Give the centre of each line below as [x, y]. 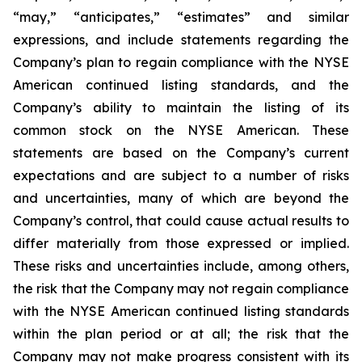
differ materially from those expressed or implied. [181, 243]
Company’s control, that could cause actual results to [181, 221]
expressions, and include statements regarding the [181, 40]
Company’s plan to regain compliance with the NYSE [181, 62]
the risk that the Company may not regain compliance [181, 288]
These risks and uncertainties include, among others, [181, 266]
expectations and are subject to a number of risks [181, 175]
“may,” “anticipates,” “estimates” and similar [181, 17]
